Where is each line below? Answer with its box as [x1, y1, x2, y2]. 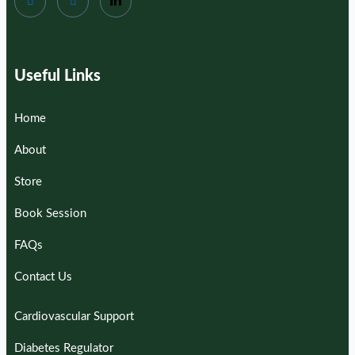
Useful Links [14, 68, 101, 84]
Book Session [14, 208, 86, 219]
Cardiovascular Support [14, 311, 134, 323]
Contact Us [14, 271, 72, 283]
